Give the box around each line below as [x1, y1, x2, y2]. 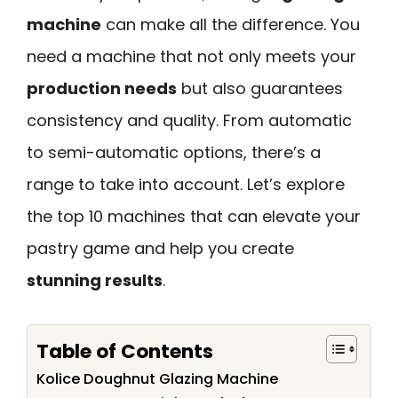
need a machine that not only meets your [27, 45, 356, 68]
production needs [27, 77, 177, 99]
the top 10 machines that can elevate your [27, 205, 361, 227]
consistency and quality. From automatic [27, 109, 352, 131]
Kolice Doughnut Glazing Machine [36, 368, 278, 389]
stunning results [27, 269, 163, 291]
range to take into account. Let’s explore [27, 173, 345, 195]
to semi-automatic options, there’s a [27, 141, 321, 163]
